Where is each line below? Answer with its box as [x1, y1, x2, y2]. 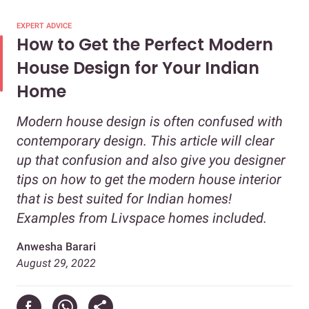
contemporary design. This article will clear [17, 132, 275, 150]
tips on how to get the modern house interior [17, 171, 281, 188]
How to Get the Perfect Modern [17, 33, 273, 57]
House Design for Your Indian [17, 57, 259, 80]
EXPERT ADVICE [17, 21, 72, 31]
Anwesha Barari [17, 240, 96, 254]
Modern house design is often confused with [17, 113, 283, 130]
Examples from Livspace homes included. [17, 210, 267, 227]
